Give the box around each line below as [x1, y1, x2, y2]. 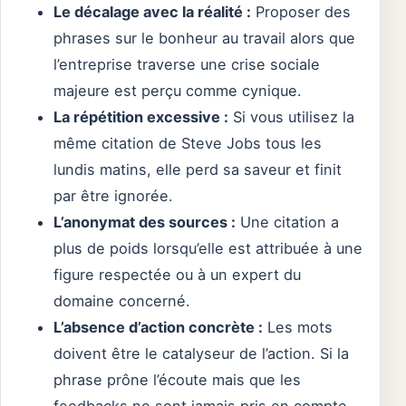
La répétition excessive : [53, 108, 228, 127]
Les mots [263, 318, 333, 337]
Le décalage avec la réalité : [53, 3, 251, 22]
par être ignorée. [53, 187, 173, 206]
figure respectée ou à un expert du [53, 266, 301, 285]
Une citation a [236, 213, 339, 232]
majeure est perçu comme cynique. [53, 82, 302, 101]
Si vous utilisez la [228, 108, 354, 127]
